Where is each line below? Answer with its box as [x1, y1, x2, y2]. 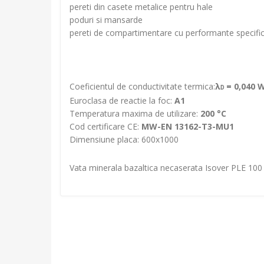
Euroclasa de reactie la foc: [70, 95, 174, 106]
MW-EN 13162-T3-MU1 [141, 121, 234, 132]
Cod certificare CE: [70, 121, 141, 132]
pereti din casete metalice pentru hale [70, 1, 213, 12]
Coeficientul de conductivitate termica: [70, 81, 215, 92]
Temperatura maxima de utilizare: [70, 108, 200, 119]
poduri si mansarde [70, 14, 143, 25]
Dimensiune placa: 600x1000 [70, 134, 179, 145]
